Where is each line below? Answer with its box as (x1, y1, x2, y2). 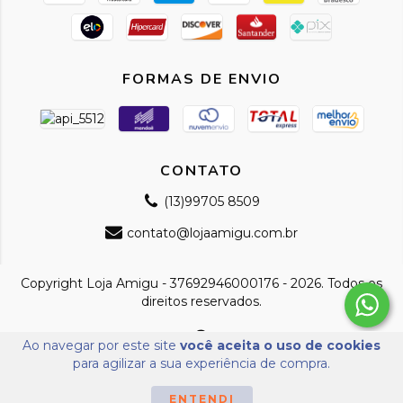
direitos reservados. (141, 292, 262, 309)
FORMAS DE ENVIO (121, 68, 282, 89)
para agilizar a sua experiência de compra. (73, 355, 330, 372)
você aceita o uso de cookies (180, 337, 381, 354)
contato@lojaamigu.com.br (126, 224, 298, 241)
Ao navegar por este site (22, 337, 180, 354)
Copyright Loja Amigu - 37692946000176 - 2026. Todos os (21, 274, 382, 291)
